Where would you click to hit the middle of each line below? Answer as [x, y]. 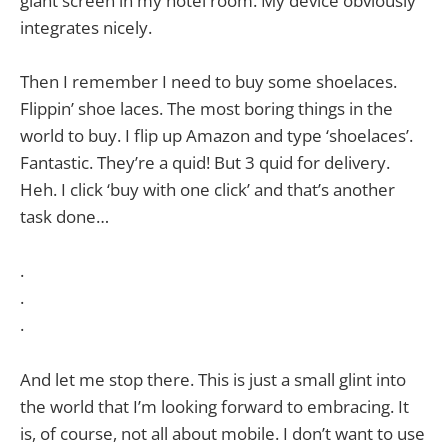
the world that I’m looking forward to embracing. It [214, 406]
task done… [64, 217]
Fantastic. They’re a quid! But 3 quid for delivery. [205, 163]
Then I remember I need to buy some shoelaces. [208, 82]
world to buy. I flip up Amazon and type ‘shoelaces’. [216, 136]
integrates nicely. [86, 27]
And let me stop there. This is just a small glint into [213, 379]
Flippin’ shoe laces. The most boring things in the [206, 109]
